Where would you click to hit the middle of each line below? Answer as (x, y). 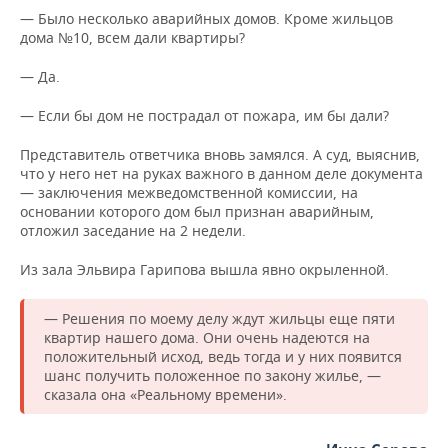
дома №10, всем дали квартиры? (132, 38)
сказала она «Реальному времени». (165, 395)
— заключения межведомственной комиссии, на (189, 193)
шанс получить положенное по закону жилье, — (212, 376)
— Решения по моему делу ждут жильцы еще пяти (219, 319)
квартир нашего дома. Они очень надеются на (207, 338)
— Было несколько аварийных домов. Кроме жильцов (206, 19)
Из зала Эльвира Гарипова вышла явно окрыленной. (204, 270)
